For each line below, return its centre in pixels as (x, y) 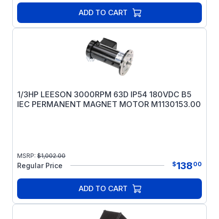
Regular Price (40, 165)
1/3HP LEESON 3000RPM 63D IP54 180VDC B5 (104, 94)
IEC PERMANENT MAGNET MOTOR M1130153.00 (109, 104)
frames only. (109, 10)
